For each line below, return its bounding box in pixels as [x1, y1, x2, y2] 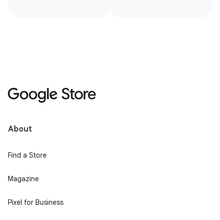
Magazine [8, 174, 39, 184]
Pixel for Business [8, 198, 63, 207]
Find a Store [8, 151, 47, 160]
